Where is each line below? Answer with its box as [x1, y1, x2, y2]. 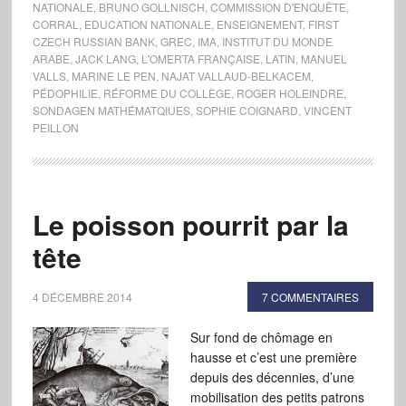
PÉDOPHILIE [32, 85, 98, 101]
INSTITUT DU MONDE [221, 34, 333, 49]
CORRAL [32, 16, 79, 32]
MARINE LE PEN [71, 68, 156, 83]
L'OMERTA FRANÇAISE [140, 51, 260, 66]
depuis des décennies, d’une [189, 368, 354, 386]
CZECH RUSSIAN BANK [32, 34, 155, 49]
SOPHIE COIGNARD [195, 102, 298, 118]
